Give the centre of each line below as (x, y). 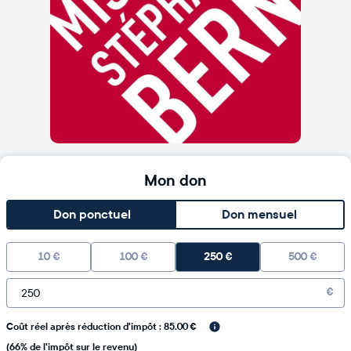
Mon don (175, 181)
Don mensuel (259, 215)
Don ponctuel (92, 215)
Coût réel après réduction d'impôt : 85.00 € (101, 326)
